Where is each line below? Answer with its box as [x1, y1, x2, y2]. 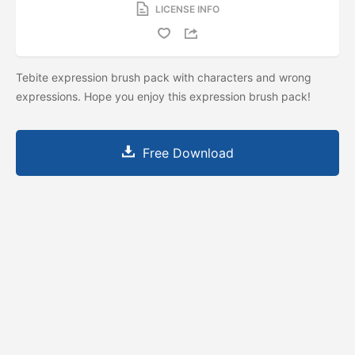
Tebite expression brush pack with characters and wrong [16, 70, 311, 84]
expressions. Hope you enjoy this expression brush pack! [16, 89, 314, 103]
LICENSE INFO [155, 2, 219, 15]
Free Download [142, 144, 234, 161]
